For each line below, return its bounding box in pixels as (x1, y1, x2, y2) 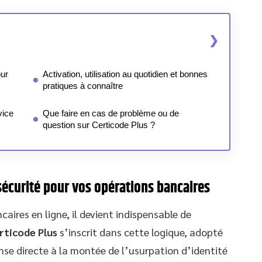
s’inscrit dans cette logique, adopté (57, 225, 223, 239)
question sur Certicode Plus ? (43, 120, 155, 130)
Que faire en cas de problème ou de (43, 108, 179, 118)
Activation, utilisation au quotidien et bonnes (43, 69, 208, 79)
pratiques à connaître (43, 81, 123, 91)
